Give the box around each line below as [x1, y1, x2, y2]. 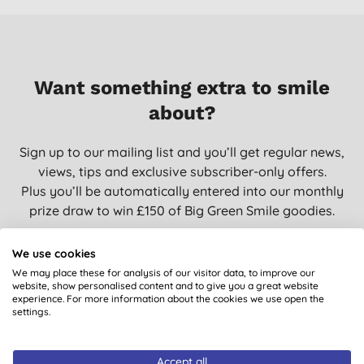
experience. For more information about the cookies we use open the [12, 292, 324, 305]
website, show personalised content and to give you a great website [12, 279, 318, 292]
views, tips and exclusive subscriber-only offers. [37, 163, 327, 180]
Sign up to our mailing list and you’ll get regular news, [19, 144, 344, 160]
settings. [12, 305, 50, 318]
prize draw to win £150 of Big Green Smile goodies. [29, 202, 335, 219]
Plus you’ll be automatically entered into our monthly [20, 183, 344, 199]
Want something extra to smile [34, 76, 330, 99]
